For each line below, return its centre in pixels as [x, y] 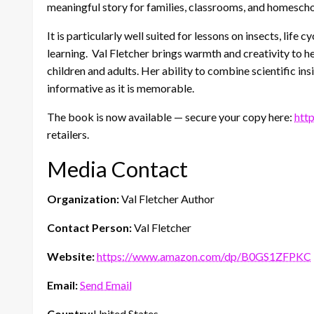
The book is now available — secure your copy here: [171, 116]
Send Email [106, 285]
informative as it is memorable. [121, 88]
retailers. [68, 134]
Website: [71, 256]
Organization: [83, 198]
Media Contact [117, 169]
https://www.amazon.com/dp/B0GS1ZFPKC [204, 256]
